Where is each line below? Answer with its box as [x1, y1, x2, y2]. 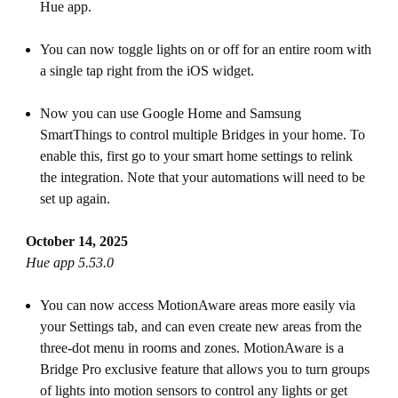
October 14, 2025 [25, 234, 128, 249]
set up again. [39, 191, 110, 206]
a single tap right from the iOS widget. [39, 63, 258, 78]
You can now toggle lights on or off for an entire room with [39, 42, 371, 57]
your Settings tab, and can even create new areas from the [39, 319, 362, 334]
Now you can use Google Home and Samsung [39, 106, 301, 121]
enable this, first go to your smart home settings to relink [39, 148, 353, 163]
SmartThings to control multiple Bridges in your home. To [39, 127, 365, 142]
